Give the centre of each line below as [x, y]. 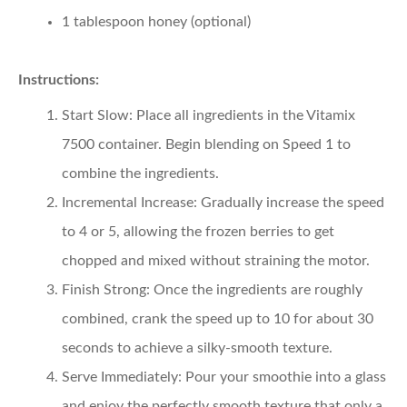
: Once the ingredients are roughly [254, 289]
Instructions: [59, 79]
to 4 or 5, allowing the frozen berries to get [198, 231]
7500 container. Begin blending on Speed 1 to [206, 144]
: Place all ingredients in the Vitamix [242, 115]
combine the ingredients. [140, 173]
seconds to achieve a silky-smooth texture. [197, 347]
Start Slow [95, 115]
